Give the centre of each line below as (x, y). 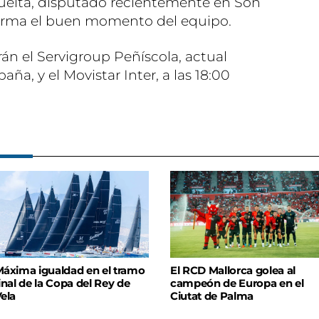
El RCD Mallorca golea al (233, 271)
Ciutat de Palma (212, 297)
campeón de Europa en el (237, 284)
